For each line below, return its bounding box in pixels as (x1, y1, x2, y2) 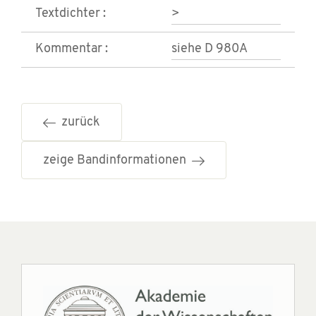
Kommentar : (35, 42, 108, 56)
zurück (56, 116, 100, 130)
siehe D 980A (171, 42, 248, 56)
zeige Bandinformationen (43, 154, 192, 168)
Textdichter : (35, 7, 106, 21)
